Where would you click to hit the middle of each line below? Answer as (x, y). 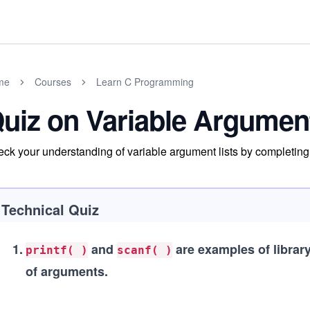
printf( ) (57, 250)
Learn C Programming (145, 82)
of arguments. (67, 271)
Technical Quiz (50, 209)
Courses (53, 82)
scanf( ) (145, 250)
